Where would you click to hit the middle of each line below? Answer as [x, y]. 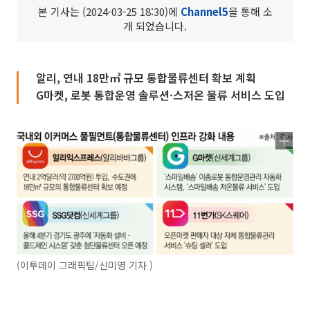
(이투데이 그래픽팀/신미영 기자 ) [85, 265]
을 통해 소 [250, 11]
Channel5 [204, 11]
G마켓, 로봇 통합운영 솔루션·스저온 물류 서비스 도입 [161, 95]
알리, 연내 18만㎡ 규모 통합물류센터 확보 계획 [146, 77]
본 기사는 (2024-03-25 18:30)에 [109, 11]
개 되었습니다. [155, 26]
